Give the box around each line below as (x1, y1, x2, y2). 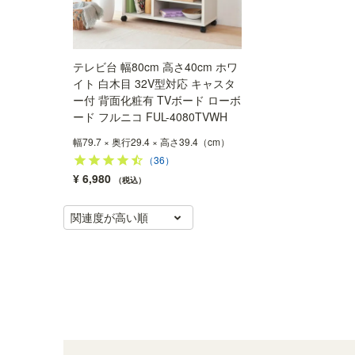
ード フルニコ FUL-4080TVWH (72, 109, 227, 125)
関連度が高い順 (71, 209, 148, 226)
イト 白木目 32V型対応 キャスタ (72, 75, 235, 92)
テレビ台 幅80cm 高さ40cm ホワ (72, 59, 238, 75)
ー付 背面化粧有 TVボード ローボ (72, 92, 241, 109)
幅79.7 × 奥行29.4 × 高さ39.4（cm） (72, 135, 230, 149)
